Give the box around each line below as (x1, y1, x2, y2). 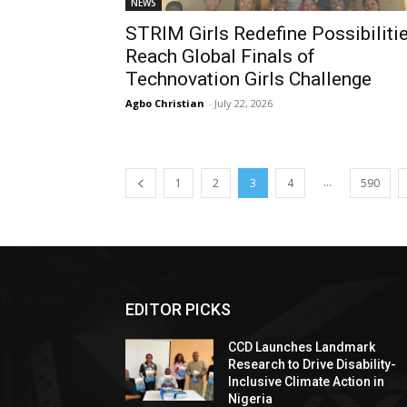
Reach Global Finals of (125, 45, 315, 67)
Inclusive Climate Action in (228, 374, 385, 389)
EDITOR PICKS (125, 300, 231, 319)
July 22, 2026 (214, 96, 273, 110)
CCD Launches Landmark (228, 340, 376, 354)
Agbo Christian (125, 96, 204, 110)
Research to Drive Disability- (228, 357, 397, 372)
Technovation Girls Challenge (125, 68, 372, 90)
